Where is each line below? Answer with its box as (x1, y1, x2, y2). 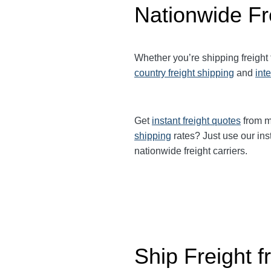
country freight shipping (134, 68, 234, 78)
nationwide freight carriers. (134, 146, 247, 156)
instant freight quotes (152, 116, 241, 126)
